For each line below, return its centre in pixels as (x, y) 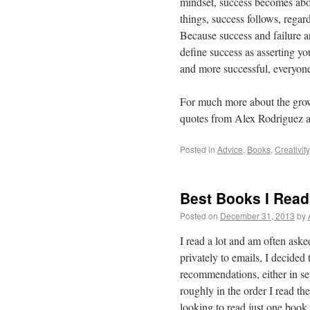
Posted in (198, 149)
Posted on (199, 216)
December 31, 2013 (257, 216)
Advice (230, 149)
